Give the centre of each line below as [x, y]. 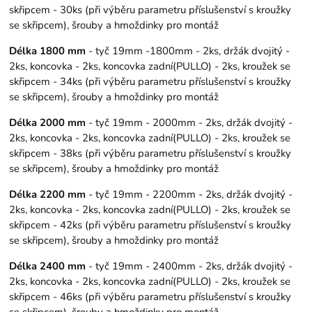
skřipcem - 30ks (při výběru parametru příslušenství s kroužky [150, 10]
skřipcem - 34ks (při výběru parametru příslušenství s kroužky [150, 82]
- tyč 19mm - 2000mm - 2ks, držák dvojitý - [189, 123]
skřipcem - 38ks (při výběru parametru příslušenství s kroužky [150, 154]
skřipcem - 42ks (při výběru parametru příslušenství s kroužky [150, 225]
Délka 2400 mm [48, 266]
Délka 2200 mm [48, 195]
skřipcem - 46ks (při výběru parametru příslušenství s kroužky [150, 296]
